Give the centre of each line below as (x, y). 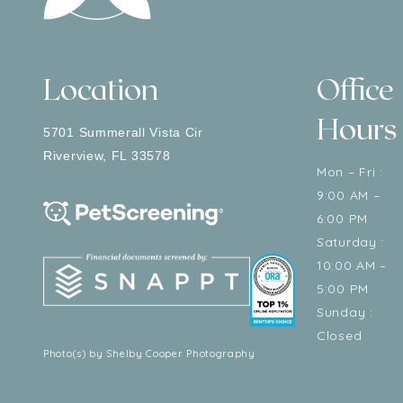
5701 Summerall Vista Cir (123, 132)
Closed (340, 336)
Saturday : (350, 242)
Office (355, 88)
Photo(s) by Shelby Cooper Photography (149, 353)
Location (101, 88)
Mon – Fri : (350, 172)
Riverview (73, 156)
